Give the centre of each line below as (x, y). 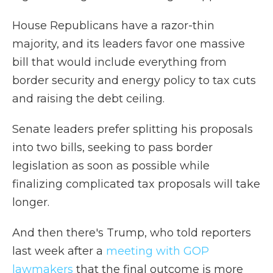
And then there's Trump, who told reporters (132, 233)
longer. (31, 202)
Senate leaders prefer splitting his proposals (133, 129)
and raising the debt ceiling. (88, 99)
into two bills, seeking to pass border (112, 147)
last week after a (59, 251)
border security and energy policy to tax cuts (134, 80)
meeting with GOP (158, 251)
